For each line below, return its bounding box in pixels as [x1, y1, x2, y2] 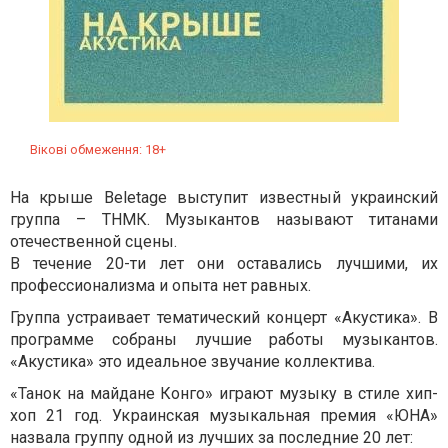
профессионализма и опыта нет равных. [10, 276, 311, 295]
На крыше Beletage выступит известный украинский [10, 188, 438, 207]
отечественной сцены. [10, 232, 177, 251]
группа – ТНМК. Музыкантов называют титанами [10, 210, 438, 229]
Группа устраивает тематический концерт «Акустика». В [10, 308, 438, 327]
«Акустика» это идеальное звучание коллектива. [10, 352, 375, 371]
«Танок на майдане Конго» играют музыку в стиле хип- [10, 384, 438, 403]
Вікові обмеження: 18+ [30, 142, 166, 157]
